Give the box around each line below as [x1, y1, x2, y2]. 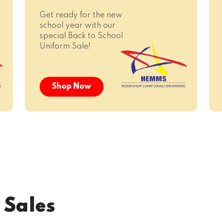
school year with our [40, 22, 115, 30]
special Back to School [40, 32, 123, 40]
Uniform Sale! [40, 43, 91, 51]
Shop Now [52, 83, 91, 91]
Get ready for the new [40, 11, 122, 19]
